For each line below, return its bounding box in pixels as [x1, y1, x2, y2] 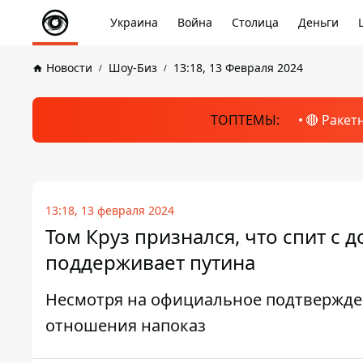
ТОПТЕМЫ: [210, 111, 280, 129]
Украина [110, 15, 158, 30]
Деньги [298, 15, 339, 30]
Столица [232, 15, 279, 30]
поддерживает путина [45, 249, 255, 275]
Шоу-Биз [109, 60, 157, 75]
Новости [46, 60, 92, 75]
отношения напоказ [45, 314, 206, 336]
